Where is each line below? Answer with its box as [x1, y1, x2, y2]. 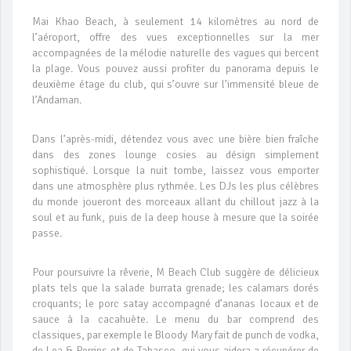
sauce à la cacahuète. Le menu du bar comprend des [32, 313, 319, 327]
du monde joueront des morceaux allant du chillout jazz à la [32, 195, 319, 209]
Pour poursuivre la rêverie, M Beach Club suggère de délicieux [32, 266, 319, 280]
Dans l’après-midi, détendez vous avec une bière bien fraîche [32, 132, 319, 147]
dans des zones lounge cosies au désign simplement [32, 148, 319, 162]
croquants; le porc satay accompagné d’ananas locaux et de [32, 297, 319, 311]
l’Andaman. [32, 93, 81, 107]
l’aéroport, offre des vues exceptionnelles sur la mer [32, 31, 319, 45]
